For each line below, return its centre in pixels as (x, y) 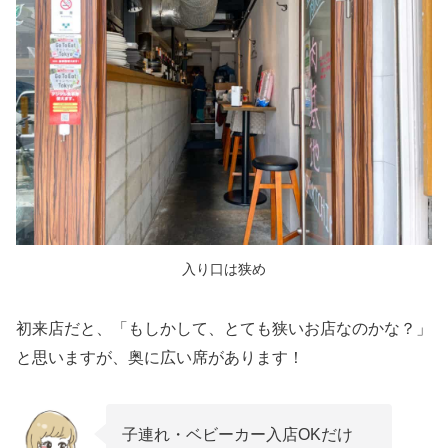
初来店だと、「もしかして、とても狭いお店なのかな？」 (224, 328)
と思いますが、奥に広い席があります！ (160, 357)
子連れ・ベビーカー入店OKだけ (237, 434)
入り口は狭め (224, 268)
